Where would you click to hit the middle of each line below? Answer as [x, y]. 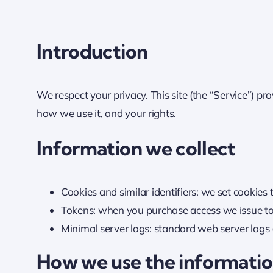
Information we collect [136, 148]
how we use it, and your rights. [106, 113]
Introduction [92, 51]
